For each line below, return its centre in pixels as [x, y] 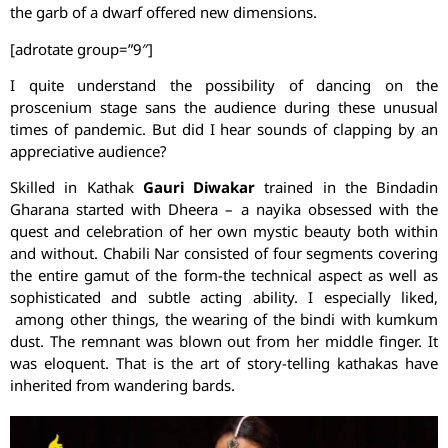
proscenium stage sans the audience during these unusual [224, 107]
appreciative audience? [88, 151]
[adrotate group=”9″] [81, 48]
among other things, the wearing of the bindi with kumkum [224, 319]
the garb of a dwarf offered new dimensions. [163, 12]
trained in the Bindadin [346, 187]
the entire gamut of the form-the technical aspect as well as [224, 275]
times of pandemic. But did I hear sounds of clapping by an [224, 129]
